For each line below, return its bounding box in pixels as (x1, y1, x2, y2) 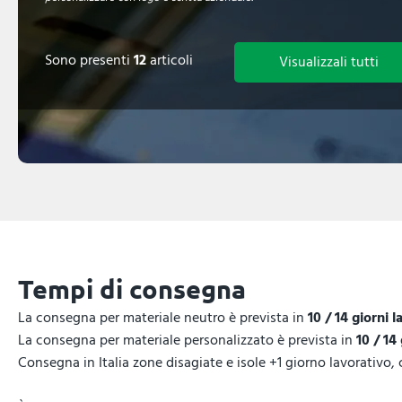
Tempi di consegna (18, 273, 246, 305)
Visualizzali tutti (279, 50, 379, 74)
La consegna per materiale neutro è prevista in (18, 306, 308, 329)
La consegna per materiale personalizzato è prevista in (18, 328, 356, 352)
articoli (146, 48, 193, 73)
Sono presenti (45, 48, 134, 73)
